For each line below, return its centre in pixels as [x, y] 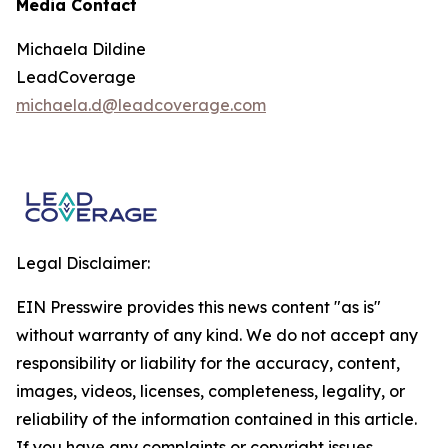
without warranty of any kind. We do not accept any [217, 335]
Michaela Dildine [81, 49]
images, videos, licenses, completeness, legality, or [210, 391]
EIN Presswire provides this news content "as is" [198, 307]
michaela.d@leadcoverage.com [141, 105]
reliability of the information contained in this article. [216, 419]
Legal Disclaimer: [83, 263]
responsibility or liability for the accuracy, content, [208, 363]
